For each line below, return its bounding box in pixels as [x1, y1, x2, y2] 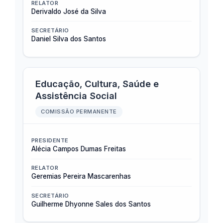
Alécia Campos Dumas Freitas [31, 145, 126, 153]
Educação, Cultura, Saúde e [35, 78, 159, 89]
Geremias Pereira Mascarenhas [31, 172, 131, 181]
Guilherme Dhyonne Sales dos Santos [31, 200, 151, 208]
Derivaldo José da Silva [31, 7, 106, 15]
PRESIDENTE [31, 137, 69, 144]
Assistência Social [35, 90, 117, 101]
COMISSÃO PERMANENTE [41, 108, 117, 115]
